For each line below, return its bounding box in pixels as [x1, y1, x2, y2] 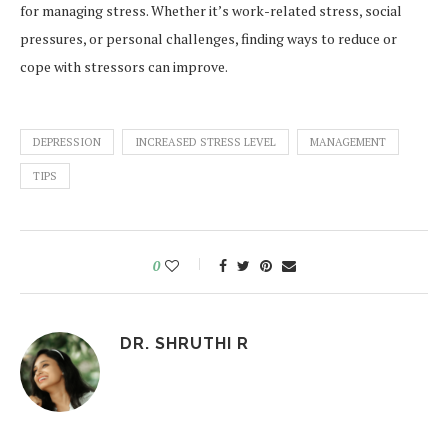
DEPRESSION [33, 135, 101, 150]
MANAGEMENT [310, 135, 386, 150]
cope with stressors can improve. [20, 57, 228, 77]
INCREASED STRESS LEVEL [135, 135, 276, 150]
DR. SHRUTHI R [120, 334, 249, 354]
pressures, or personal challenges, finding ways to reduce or [20, 29, 397, 49]
